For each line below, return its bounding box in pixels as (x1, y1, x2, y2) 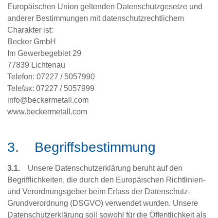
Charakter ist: (7, 26, 53, 35)
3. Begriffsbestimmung (7, 140, 156, 155)
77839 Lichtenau (7, 61, 65, 70)
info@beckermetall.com (7, 96, 89, 105)
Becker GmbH (7, 37, 56, 46)
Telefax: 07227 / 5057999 (7, 84, 94, 93)
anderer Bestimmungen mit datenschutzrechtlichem (7, 14, 184, 23)
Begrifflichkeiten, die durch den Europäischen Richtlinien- (7, 176, 205, 184)
